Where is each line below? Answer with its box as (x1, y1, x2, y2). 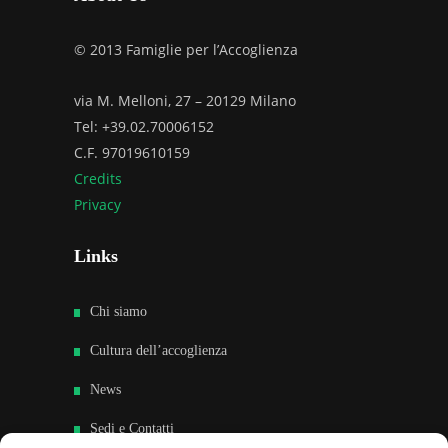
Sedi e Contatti (90, 420, 174, 436)
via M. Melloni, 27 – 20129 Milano (74, 90, 296, 110)
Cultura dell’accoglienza (90, 342, 227, 358)
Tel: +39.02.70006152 (74, 116, 214, 136)
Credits (74, 168, 122, 188)
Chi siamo (90, 303, 147, 319)
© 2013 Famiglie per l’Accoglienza (74, 39, 298, 59)
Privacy (74, 194, 121, 214)
